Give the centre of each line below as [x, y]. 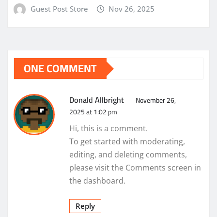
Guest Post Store [59, 8]
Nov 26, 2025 [132, 8]
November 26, [156, 101]
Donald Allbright [97, 100]
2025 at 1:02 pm [93, 112]
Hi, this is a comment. [108, 129]
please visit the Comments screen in [135, 168]
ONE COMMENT [60, 69]
